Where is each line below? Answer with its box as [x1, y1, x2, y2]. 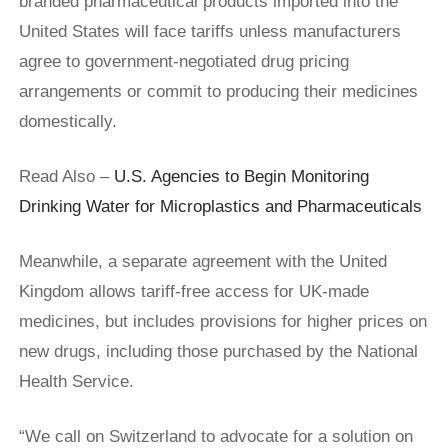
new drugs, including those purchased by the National [19, 342, 418, 362]
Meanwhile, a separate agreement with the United [19, 252, 387, 272]
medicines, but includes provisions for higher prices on [19, 312, 427, 332]
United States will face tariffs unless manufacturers [19, 22, 401, 42]
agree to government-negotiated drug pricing [19, 52, 349, 72]
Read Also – [19, 167, 114, 187]
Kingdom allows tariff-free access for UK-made [19, 282, 369, 302]
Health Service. [19, 372, 134, 392]
